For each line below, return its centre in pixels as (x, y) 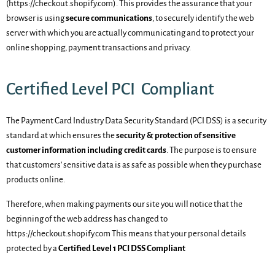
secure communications (109, 18)
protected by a (32, 248)
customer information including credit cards (86, 150)
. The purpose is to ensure (211, 150)
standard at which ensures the (61, 135)
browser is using (36, 18)
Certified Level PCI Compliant (110, 89)
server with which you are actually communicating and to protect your (130, 33)
